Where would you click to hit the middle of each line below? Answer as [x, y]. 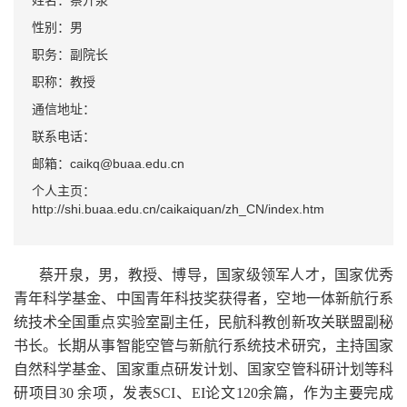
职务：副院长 [70, 55]
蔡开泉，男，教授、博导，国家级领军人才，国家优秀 [216, 275]
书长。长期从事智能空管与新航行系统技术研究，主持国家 [203, 346]
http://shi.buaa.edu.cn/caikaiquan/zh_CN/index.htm [178, 209]
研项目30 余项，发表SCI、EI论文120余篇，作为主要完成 [203, 393]
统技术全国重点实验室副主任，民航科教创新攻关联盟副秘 [203, 323]
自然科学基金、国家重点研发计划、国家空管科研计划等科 [203, 370]
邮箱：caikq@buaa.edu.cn [108, 164]
